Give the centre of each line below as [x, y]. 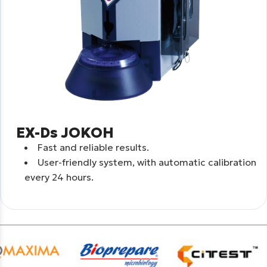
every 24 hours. [59, 177]
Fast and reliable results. [93, 147]
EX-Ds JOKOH [65, 133]
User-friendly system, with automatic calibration [147, 162]
